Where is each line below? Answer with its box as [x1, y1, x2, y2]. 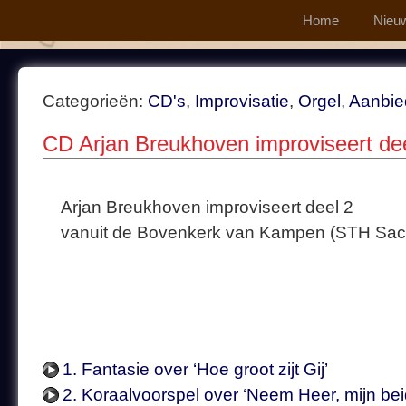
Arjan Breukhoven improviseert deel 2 [61, 198, 353, 217]
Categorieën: [43, 92, 148, 111]
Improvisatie [195, 92, 289, 111]
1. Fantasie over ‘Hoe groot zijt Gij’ [63, 360, 328, 379]
